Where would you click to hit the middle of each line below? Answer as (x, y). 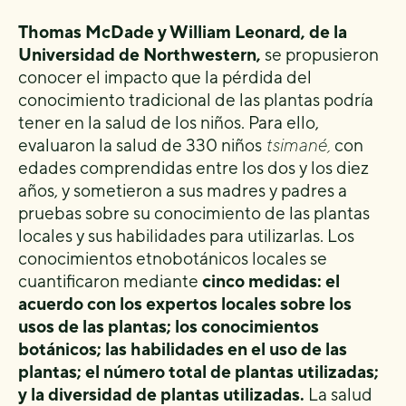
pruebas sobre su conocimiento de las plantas (194, 213)
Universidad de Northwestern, (140, 55)
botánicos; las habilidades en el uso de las (183, 349)
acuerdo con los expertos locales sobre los (185, 304)
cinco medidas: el (271, 281)
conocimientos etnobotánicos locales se (173, 259)
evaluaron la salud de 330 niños (142, 145)
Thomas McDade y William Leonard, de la (183, 32)
